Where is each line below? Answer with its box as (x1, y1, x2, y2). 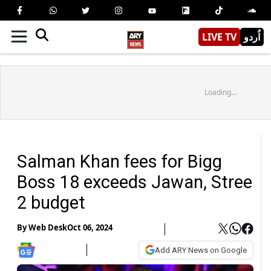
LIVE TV (202, 30, 237, 44)
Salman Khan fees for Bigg (17, 151, 222, 172)
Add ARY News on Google (155, 245, 247, 255)
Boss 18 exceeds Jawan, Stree (17, 171, 252, 192)
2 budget (17, 192, 85, 213)
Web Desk (28, 222, 67, 233)
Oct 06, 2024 (67, 222, 113, 233)
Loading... (204, 87, 237, 97)
